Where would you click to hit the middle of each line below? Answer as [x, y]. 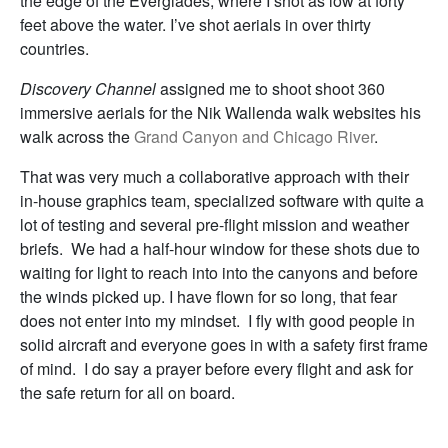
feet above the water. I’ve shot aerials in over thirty [195, 25]
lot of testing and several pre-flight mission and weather [214, 225]
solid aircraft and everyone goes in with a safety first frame [224, 345]
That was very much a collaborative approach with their [214, 177]
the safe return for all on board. [127, 393]
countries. [54, 49]
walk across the [77, 137]
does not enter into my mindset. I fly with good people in [217, 321]
